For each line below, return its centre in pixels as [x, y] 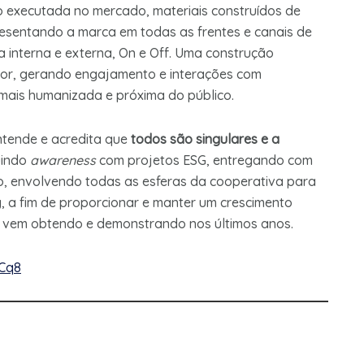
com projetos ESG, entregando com [204, 160]
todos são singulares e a [205, 139]
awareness [63, 160]
